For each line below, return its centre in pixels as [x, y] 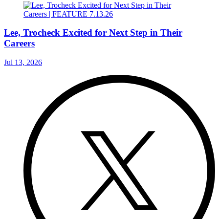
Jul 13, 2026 [23, 63]
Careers [19, 44]
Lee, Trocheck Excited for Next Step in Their [93, 33]
